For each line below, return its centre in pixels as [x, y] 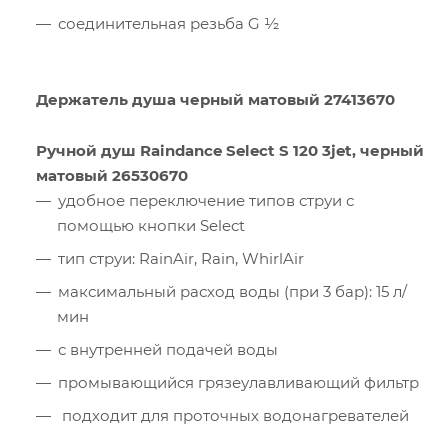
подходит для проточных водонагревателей [233, 416]
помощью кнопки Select [151, 226]
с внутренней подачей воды [168, 350]
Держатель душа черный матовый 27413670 [215, 100]
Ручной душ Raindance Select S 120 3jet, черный [230, 151]
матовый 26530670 [112, 176]
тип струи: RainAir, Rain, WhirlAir [181, 259]
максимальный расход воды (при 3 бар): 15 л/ [232, 292]
